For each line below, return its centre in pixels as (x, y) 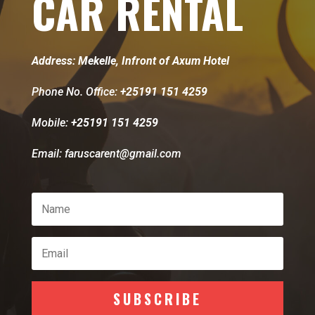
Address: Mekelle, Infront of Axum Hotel (130, 61)
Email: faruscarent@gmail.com (106, 154)
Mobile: (51, 123)
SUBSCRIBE (157, 299)
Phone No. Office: (76, 92)
